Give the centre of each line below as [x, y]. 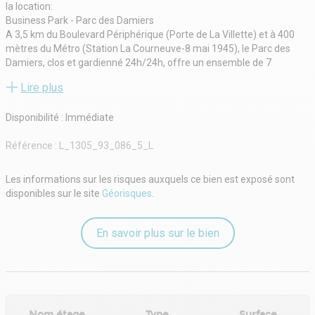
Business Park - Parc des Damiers [80, 20]
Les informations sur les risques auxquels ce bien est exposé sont [150, 180]
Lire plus [42, 87]
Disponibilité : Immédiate [60, 118]
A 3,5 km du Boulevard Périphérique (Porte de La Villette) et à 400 [150, 34]
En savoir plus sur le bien [157, 233]
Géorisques [127, 194]
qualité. [22, 90]
